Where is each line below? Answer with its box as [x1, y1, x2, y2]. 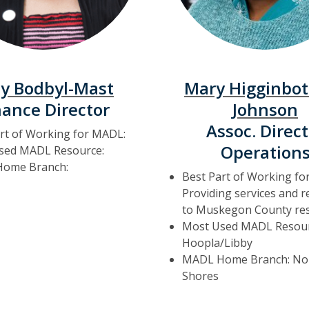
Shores [182, 268, 219, 283]
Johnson [232, 98, 298, 121]
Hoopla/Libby [182, 235, 252, 250]
